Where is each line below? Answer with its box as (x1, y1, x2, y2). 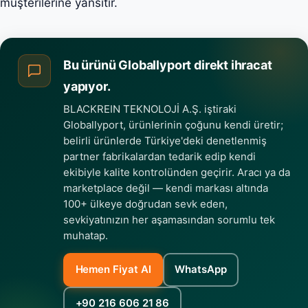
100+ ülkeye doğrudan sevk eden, (63, 197, 228, 210)
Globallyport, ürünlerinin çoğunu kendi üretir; (63, 118, 283, 131)
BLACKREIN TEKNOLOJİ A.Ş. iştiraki (63, 102, 236, 115)
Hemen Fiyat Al (75, 263, 151, 276)
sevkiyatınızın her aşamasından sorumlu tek (63, 212, 275, 226)
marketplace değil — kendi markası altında (63, 181, 268, 195)
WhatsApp (175, 263, 227, 276)
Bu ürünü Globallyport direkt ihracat (63, 57, 272, 72)
